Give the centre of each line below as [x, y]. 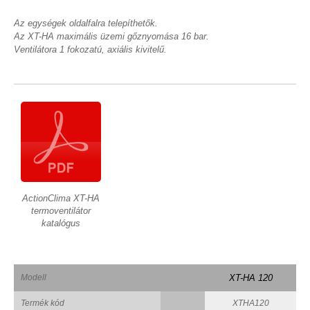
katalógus [61, 223]
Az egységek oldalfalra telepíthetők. [86, 23]
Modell [34, 277]
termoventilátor [61, 210]
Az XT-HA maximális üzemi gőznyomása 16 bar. [111, 36]
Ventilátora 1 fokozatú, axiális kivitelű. [90, 49]
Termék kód [43, 303]
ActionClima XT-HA [61, 198]
